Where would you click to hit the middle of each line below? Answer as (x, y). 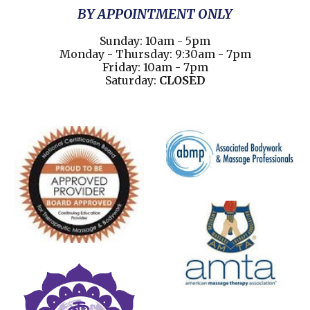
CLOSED (182, 80)
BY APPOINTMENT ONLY (155, 14)
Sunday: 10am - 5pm (155, 41)
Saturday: (132, 80)
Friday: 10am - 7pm (155, 67)
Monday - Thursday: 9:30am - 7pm (155, 54)
